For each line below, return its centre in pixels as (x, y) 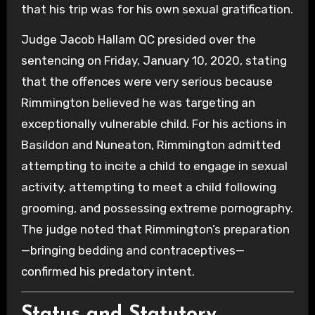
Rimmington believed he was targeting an (138, 103)
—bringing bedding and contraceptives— (133, 251)
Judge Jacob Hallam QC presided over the (138, 40)
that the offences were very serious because (147, 82)
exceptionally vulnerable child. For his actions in (153, 124)
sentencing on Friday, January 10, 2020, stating (154, 61)
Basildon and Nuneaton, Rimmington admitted (150, 145)
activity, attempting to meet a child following (148, 187)
